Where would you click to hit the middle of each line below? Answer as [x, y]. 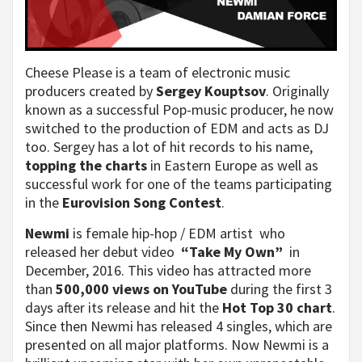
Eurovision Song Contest [142, 202]
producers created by [90, 91]
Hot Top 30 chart [277, 307]
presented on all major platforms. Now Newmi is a [177, 345]
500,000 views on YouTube [141, 289]
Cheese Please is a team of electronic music [158, 72]
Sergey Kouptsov [211, 91]
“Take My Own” [230, 252]
